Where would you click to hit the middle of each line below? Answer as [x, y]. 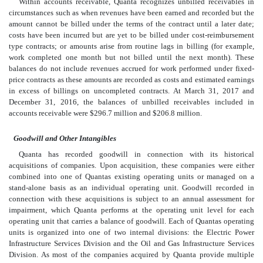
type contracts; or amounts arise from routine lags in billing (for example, [131, 46]
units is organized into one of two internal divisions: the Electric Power [131, 232]
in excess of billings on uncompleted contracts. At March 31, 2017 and [131, 91]
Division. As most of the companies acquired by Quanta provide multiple [131, 255]
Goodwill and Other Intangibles [65, 139]
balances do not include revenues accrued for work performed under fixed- [131, 69]
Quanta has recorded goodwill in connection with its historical [136, 154]
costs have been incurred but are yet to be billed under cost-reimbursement [131, 35]
